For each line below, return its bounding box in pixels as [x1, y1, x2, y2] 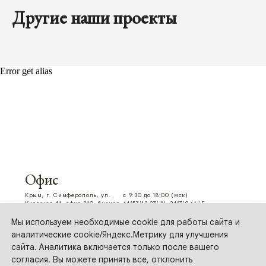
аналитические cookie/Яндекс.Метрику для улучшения [11, 229, 228, 240]
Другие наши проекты [12, 6, 176, 30]
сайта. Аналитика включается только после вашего [11, 242, 219, 253]
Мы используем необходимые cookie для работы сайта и [11, 217, 240, 228]
